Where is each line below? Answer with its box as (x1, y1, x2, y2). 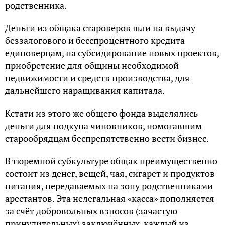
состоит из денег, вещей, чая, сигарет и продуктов (5, 167, 215, 179)
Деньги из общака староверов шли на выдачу (5, 21, 195, 34)
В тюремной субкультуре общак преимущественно (5, 154, 217, 167)
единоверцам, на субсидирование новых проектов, (5, 46, 219, 59)
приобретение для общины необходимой (5, 59, 179, 71)
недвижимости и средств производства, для (5, 71, 190, 84)
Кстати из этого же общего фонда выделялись (5, 106, 198, 119)
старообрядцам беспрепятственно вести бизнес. (5, 132, 209, 144)
